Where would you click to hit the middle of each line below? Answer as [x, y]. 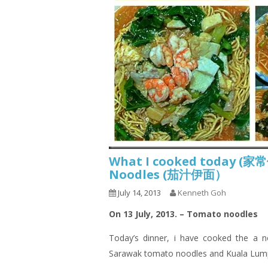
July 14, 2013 [138, 193]
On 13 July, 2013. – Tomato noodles [183, 214]
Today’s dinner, [141, 238]
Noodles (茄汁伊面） [168, 174]
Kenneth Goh [202, 193]
